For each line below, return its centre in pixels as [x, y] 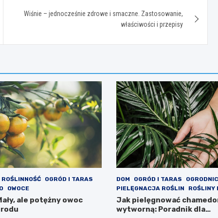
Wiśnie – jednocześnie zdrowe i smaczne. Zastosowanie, [104, 13]
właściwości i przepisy [152, 24]
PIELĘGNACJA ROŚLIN [150, 189]
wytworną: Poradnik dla [161, 209]
